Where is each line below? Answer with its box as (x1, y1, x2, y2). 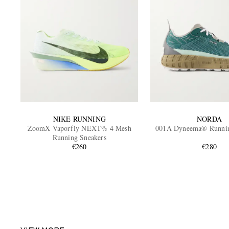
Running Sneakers (52, 132, 106, 142)
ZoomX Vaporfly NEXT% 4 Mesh (27, 123, 131, 133)
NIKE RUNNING (53, 113, 106, 124)
